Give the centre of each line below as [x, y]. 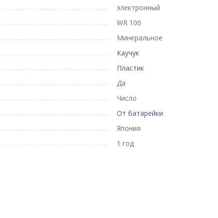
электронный [138, 8]
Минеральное [140, 38]
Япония [129, 128]
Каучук [128, 53]
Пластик [130, 68]
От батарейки [140, 113]
